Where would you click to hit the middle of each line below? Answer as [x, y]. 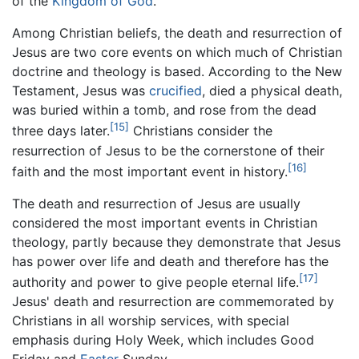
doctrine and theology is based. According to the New [177, 72]
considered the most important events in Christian [165, 222]
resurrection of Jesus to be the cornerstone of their [168, 150]
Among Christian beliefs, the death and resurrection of [177, 33]
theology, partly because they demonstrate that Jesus [176, 242]
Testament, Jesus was [81, 91]
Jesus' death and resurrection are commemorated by [173, 302]
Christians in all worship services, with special [151, 321]
